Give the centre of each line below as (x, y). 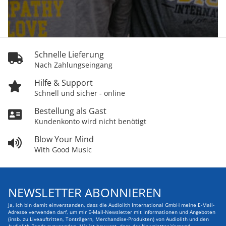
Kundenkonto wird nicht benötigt (90, 122)
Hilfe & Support (64, 83)
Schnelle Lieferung (69, 55)
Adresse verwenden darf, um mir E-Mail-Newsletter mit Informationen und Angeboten (112, 212)
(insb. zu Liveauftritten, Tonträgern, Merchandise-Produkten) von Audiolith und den (108, 219)
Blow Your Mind (64, 139)
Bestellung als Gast (70, 111)
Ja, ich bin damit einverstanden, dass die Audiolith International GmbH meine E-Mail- (111, 205)
